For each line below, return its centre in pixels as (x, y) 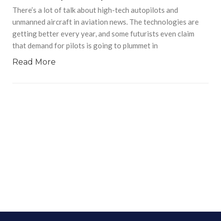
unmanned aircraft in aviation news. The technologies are (106, 21)
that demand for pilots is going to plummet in (85, 45)
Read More (34, 62)
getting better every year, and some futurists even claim (103, 33)
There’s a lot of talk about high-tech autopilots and (95, 10)
